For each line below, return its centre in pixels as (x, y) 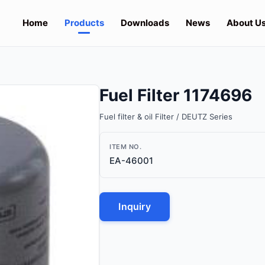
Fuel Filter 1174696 (176, 95)
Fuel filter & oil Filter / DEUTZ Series (166, 117)
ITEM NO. (126, 147)
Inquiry (135, 206)
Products (84, 23)
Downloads (145, 23)
